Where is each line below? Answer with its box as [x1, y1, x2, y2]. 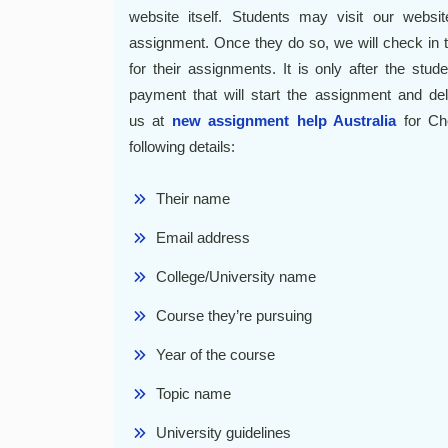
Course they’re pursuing [156, 307, 312, 324]
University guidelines [156, 424, 291, 441]
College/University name [156, 268, 316, 285]
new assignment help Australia [171, 112, 397, 129]
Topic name [156, 385, 231, 402]
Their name [156, 190, 230, 207]
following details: [129, 138, 235, 155]
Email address [156, 229, 250, 246]
